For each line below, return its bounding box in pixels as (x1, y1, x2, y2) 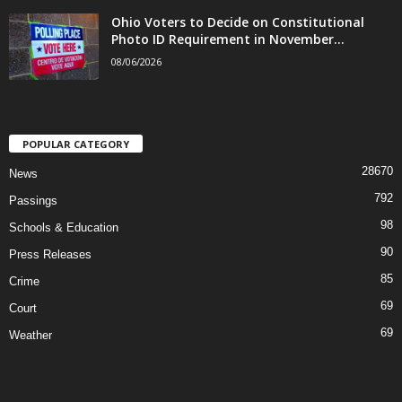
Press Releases (9, 248, 92, 262)
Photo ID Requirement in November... (111, 30, 345, 48)
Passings (9, 194, 57, 208)
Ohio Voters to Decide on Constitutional (111, 13, 364, 31)
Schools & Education (9, 221, 118, 235)
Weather (9, 328, 52, 343)
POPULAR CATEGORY (22, 137, 129, 152)
